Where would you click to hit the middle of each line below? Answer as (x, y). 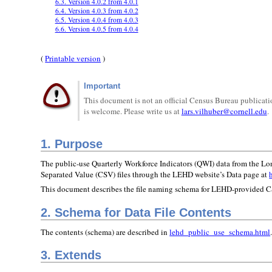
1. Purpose (72, 144)
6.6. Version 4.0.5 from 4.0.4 (97, 29)
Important (102, 86)
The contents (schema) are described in (105, 232)
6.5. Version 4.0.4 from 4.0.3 (97, 19)
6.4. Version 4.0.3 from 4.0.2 (97, 10)
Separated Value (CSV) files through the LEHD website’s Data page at (155, 174)
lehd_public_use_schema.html (220, 232)
